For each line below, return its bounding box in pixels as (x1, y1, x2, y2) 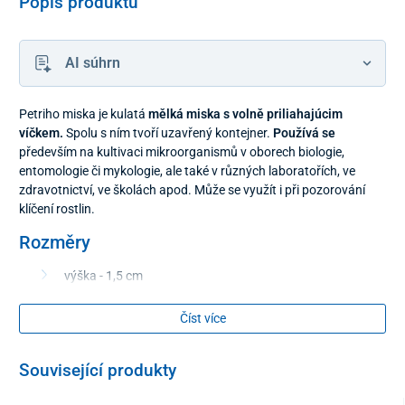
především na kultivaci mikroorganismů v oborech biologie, (19, 144, 344, 159)
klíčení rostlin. (19, 201, 95, 216)
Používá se (273, 125, 335, 140)
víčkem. (19, 125, 63, 140)
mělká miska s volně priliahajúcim (148, 106, 343, 121)
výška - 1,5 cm (63, 268, 143, 283)
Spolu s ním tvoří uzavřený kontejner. (63, 125, 273, 140)
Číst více (179, 310, 226, 325)
